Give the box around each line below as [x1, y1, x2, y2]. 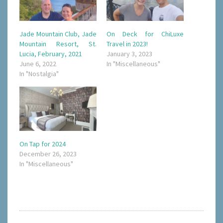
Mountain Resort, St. [19, 39, 97, 49]
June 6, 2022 [19, 59, 56, 69]
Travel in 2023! [107, 39, 148, 49]
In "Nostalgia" [19, 69, 59, 79]
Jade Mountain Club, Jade [19, 29, 97, 39]
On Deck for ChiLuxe [107, 29, 184, 39]
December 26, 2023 [19, 149, 77, 158]
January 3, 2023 [107, 49, 152, 59]
